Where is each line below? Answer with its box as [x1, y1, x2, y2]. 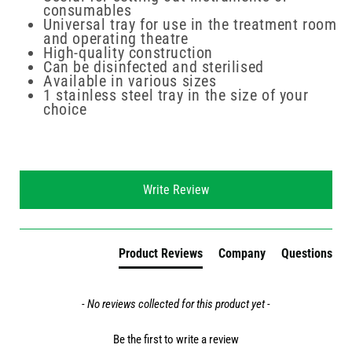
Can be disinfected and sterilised [43, 57, 264, 77]
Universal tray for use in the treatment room [43, 15, 337, 35]
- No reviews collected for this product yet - [82, 297, 270, 312]
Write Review [143, 182, 209, 198]
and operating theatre [43, 29, 189, 49]
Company [218, 246, 266, 262]
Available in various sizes [43, 71, 217, 91]
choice [43, 100, 87, 119]
